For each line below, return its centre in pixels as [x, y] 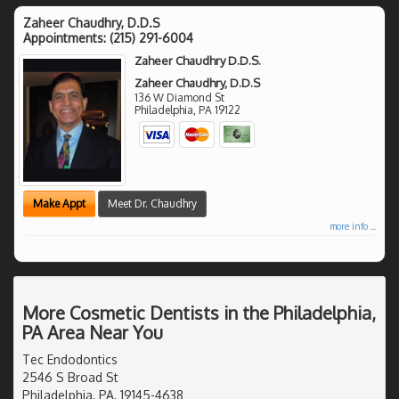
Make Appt [59, 203]
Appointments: [66, 37]
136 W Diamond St [180, 97]
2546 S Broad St [70, 377]
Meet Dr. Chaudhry [152, 203]
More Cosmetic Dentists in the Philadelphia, [199, 312]
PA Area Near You [93, 332]
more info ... [353, 226]
